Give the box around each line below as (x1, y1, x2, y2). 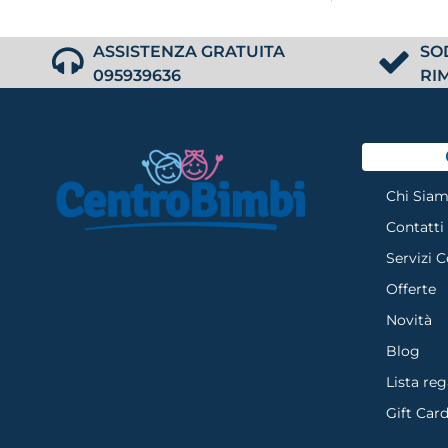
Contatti (386, 217, 444, 236)
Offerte (386, 279, 436, 298)
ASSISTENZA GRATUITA (93, 41, 285, 61)
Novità (386, 310, 432, 329)
